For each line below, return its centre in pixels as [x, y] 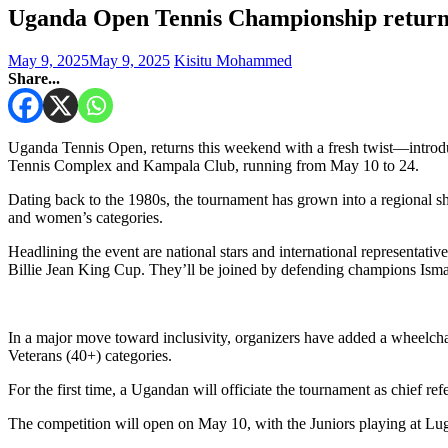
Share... [34, 78]
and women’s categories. [85, 217]
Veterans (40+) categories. [90, 355]
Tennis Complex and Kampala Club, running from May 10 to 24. [213, 165]
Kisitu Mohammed [233, 60]
